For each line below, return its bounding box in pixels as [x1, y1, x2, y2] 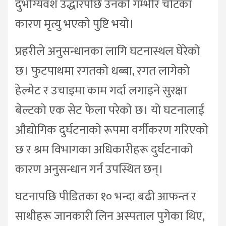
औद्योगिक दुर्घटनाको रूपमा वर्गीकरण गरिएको [15, 120, 208, 141]
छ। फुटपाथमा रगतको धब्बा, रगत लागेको [15, 61, 190, 82]
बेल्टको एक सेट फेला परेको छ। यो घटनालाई [15, 100, 204, 121]
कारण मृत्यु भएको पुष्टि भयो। [15, 14, 134, 35]
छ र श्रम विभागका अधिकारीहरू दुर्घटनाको [15, 140, 193, 160]
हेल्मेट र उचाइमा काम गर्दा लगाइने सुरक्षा [15, 81, 187, 101]
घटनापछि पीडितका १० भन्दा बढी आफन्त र [15, 187, 196, 207]
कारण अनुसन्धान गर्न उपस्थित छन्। [15, 159, 163, 180]
